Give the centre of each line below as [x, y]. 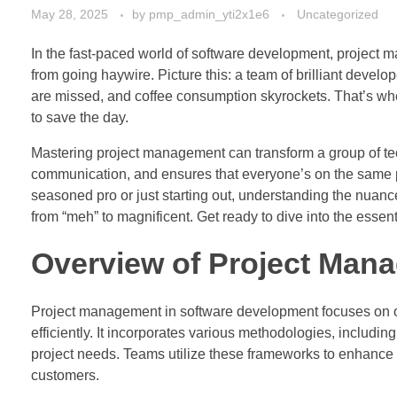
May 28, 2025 [70, 14]
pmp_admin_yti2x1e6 [211, 14]
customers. [65, 375]
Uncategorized [338, 14]
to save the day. [80, 117]
